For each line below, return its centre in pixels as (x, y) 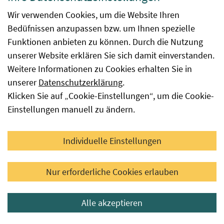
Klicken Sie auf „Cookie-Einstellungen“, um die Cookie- (111, 96)
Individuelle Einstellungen (112, 141)
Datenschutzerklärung (80, 82)
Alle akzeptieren (112, 203)
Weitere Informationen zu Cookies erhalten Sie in (100, 69)
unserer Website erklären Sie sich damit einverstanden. (111, 55)
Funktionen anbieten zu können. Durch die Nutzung (105, 42)
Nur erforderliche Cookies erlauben (112, 172)
